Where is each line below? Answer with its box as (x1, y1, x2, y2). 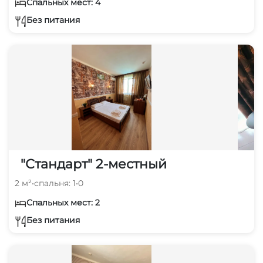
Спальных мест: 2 (26, 197, 100, 208)
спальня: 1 (34, 177, 76, 188)
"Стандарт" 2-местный (21, 156, 167, 172)
